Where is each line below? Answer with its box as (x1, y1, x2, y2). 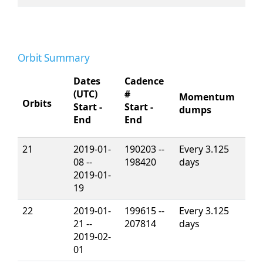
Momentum (179, 90, 235, 103)
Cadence (124, 75, 164, 87)
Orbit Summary (18, 51, 90, 65)
